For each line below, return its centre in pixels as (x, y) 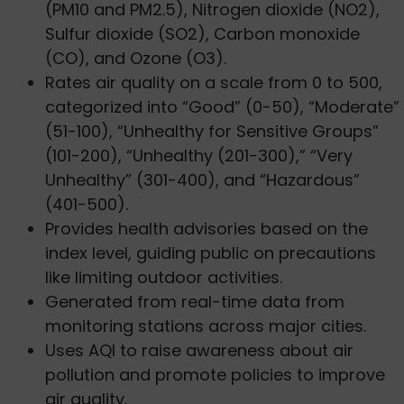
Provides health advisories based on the (207, 229)
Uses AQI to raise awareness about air (199, 351)
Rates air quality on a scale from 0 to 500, (214, 83)
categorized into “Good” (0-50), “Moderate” (222, 107)
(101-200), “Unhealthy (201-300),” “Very (199, 156)
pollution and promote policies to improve (215, 375)
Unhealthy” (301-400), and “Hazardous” (202, 180)
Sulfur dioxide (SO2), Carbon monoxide (202, 34)
